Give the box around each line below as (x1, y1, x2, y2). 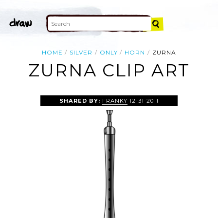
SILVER (70, 49, 93, 56)
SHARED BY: (59, 97, 102, 104)
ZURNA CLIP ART (28, 60, 190, 81)
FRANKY (102, 97, 128, 104)
